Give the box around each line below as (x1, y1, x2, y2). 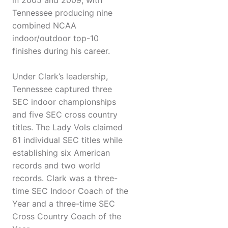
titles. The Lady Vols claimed (12, 122, 123, 133)
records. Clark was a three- (12, 173, 118, 184)
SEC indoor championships (12, 97, 116, 107)
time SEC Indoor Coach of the (12, 186, 128, 196)
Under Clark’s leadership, (12, 71, 108, 82)
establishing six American (12, 148, 110, 158)
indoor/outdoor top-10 (12, 33, 99, 44)
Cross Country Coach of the (12, 211, 121, 222)
